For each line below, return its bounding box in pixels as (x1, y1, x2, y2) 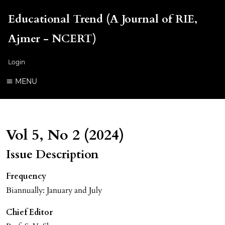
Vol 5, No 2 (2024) (6, 125, 124, 145)
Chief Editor (6, 206, 53, 218)
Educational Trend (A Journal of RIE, (8, 12, 197, 27)
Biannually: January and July (6, 184, 102, 196)
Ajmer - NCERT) (8, 31, 96, 46)
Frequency (6, 170, 46, 182)
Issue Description (6, 146, 98, 163)
